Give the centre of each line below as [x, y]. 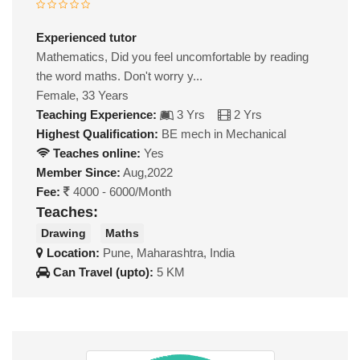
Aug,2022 [147, 172]
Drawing [63, 233]
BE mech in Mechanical [222, 133]
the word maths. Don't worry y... [119, 76]
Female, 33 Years [82, 95]
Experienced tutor [86, 37]
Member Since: [78, 172]
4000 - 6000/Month [121, 191]
